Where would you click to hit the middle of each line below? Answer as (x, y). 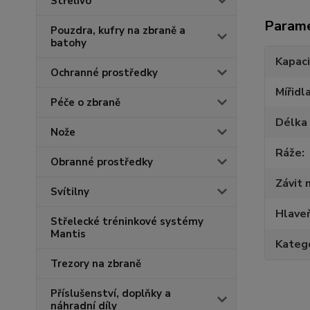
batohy (69, 43)
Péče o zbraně (85, 103)
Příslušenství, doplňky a (111, 294)
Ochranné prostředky (104, 73)
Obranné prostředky (102, 162)
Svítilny (70, 192)
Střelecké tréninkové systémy (127, 222)
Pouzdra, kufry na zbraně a (118, 31)
